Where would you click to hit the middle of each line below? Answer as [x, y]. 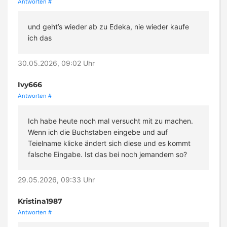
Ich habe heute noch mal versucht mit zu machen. [110, 121]
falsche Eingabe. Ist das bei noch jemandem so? [107, 155]
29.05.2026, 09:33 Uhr [56, 180]
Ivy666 [30, 85]
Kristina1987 [40, 201]
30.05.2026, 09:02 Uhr [56, 63]
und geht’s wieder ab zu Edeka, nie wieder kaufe [108, 27]
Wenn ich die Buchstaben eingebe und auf [98, 132]
